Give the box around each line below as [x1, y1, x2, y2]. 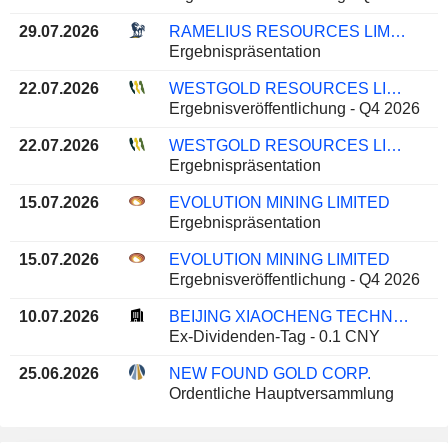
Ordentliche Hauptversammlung [168, 385, 394, 403]
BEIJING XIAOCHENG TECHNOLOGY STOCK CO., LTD [392, 308, 409, 326]
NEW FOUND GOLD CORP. [168, 365, 371, 383]
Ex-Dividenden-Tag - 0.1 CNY [168, 328, 380, 346]
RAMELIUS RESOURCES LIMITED [389, 23, 406, 41]
